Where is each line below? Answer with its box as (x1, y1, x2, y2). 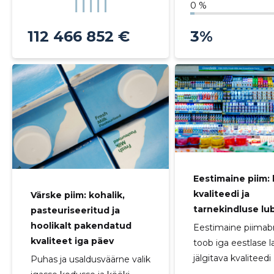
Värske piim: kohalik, (30, 189, 125, 201)
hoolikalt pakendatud (30, 220, 131, 231)
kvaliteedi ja (193, 188, 250, 200)
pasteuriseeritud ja (30, 204, 120, 216)
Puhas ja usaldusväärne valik (30, 253, 150, 265)
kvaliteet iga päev (30, 235, 114, 246)
